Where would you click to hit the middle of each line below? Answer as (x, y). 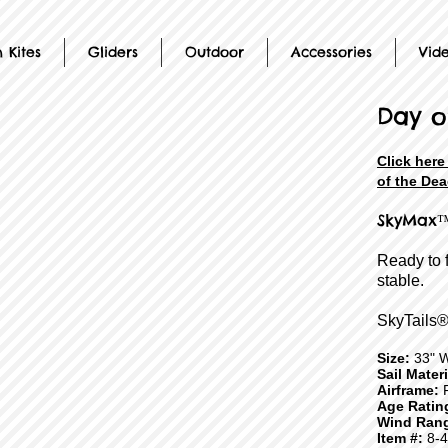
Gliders (113, 52)
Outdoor (214, 52)
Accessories (331, 52)
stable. (400, 280)
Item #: (400, 438)
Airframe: (408, 390)
